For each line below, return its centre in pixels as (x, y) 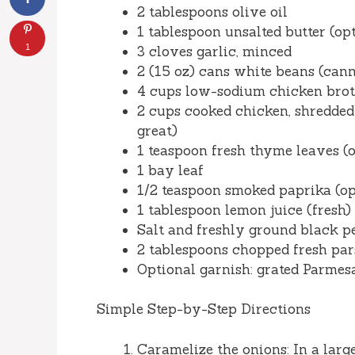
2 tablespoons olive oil (212, 11)
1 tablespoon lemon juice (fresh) (244, 210)
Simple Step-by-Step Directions (204, 309)
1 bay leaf (170, 170)
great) (157, 130)
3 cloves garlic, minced (214, 51)
